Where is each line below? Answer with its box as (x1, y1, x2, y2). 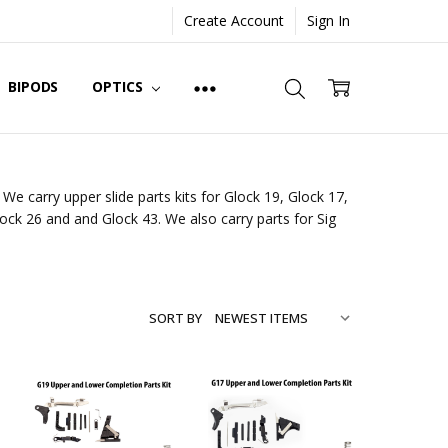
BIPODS (8, 77, 59, 97)
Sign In (307, 10, 351, 30)
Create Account (184, 10, 285, 30)
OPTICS (92, 77, 147, 97)
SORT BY (149, 309, 202, 328)
